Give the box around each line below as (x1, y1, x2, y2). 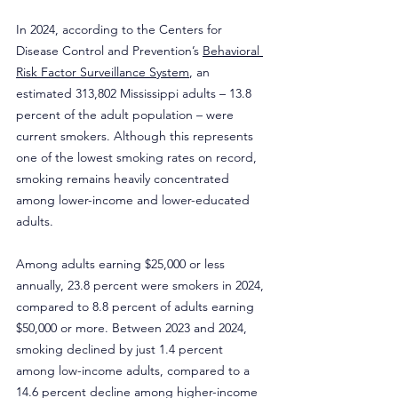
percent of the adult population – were (16, 107, 237, 123)
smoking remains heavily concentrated (16, 171, 233, 187)
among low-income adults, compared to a (16, 362, 253, 378)
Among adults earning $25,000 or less (16, 256, 228, 272)
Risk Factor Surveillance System (16, 64, 189, 80)
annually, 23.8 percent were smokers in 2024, (16, 277, 267, 293)
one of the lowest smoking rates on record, (16, 149, 260, 165)
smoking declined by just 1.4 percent (16, 341, 227, 357)
